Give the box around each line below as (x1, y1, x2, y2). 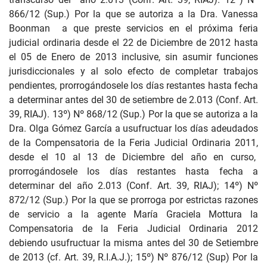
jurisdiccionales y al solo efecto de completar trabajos (9, 66, 258, 77)
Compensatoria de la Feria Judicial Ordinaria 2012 (9, 223, 258, 234)
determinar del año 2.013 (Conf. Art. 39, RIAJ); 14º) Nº (9, 180, 258, 191)
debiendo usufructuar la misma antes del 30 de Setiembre (9, 237, 258, 249)
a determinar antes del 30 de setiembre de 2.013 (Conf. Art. (9, 94, 258, 105)
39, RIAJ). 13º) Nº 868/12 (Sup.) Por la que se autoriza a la (9, 108, 258, 120)
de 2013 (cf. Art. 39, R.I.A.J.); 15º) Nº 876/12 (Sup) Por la (9, 252, 258, 263)
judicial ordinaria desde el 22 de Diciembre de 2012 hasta (9, 37, 258, 48)
